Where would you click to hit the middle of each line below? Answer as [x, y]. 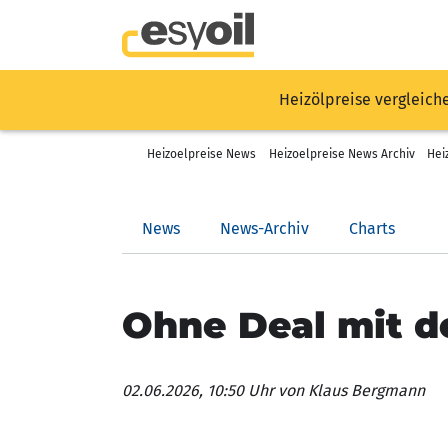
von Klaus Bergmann [349, 390]
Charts [372, 228]
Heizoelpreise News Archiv [341, 154]
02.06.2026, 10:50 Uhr [198, 390]
